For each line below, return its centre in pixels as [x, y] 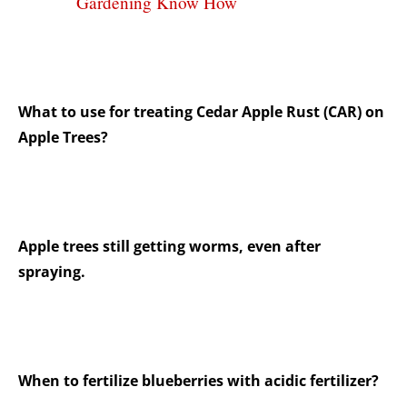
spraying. [52, 272]
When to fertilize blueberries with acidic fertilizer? [199, 381]
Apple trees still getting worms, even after [169, 247]
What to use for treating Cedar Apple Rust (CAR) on [201, 112]
